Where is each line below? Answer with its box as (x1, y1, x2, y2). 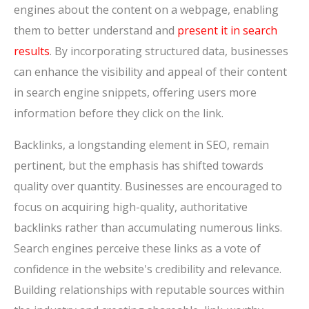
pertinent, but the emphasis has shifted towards (14, 158, 263, 174)
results (14, 43, 50, 59)
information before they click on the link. (14, 106, 223, 121)
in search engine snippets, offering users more (14, 85, 257, 101)
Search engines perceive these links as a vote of (14, 241, 261, 257)
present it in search (177, 23, 277, 39)
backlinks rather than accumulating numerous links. (14, 220, 282, 236)
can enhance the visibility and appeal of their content (14, 64, 287, 80)
